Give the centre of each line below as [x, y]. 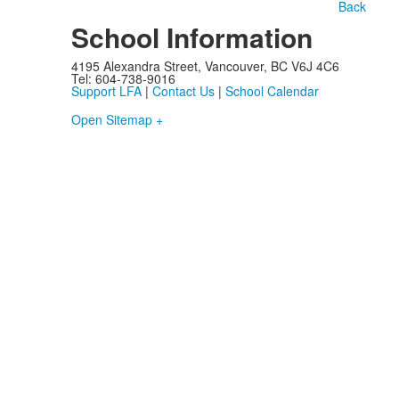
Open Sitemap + [117, 120]
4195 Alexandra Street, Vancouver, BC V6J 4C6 [205, 66]
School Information [191, 37]
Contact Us [183, 91]
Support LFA [106, 91]
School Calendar [272, 91]
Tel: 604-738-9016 [123, 79]
